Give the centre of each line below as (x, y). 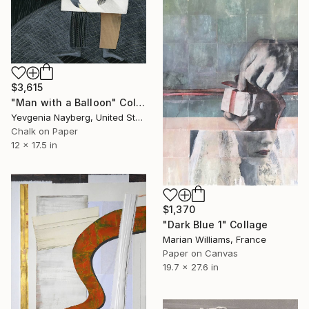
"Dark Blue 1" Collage (216, 225)
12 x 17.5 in (34, 144)
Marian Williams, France (215, 240)
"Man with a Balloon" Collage (140, 102)
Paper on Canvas (200, 253)
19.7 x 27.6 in (191, 267)
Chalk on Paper (44, 131)
